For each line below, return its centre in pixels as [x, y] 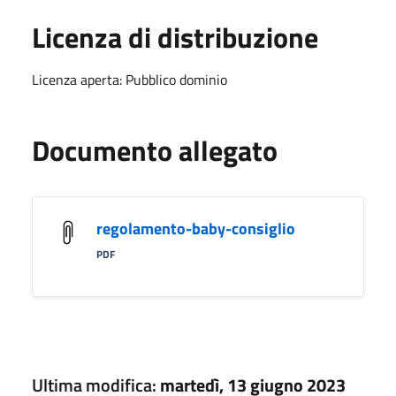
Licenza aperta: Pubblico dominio [129, 80]
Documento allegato [155, 151]
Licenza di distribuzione [175, 38]
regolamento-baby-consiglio [196, 229]
